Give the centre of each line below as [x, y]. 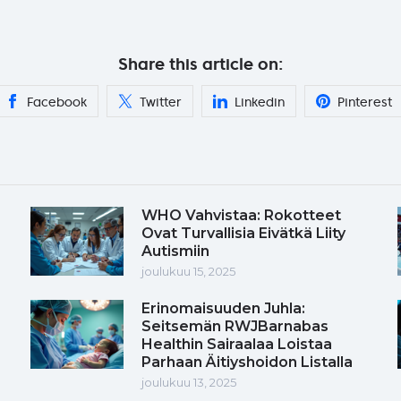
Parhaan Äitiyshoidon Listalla [247, 362]
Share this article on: [200, 64]
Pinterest [365, 102]
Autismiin [175, 251]
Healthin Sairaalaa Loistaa [237, 344]
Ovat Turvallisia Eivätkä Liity [243, 233]
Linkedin [260, 102]
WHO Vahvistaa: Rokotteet [241, 215]
